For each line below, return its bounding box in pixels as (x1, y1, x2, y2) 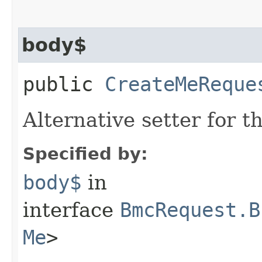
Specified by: (23, 143, 148, 164)
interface (23, 198, 120, 222)
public (23, 72, 105, 96)
